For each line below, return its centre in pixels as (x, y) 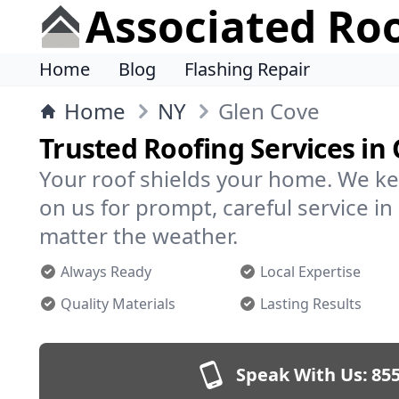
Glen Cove (269, 111)
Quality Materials (118, 304)
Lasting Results (311, 304)
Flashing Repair (247, 69)
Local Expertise (310, 272)
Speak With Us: (302, 375)
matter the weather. (138, 236)
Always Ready (106, 272)
